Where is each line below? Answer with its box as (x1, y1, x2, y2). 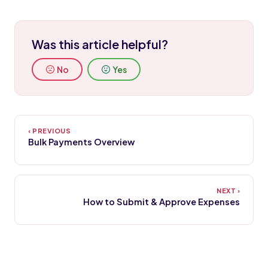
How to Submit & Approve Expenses (83, 196, 240, 207)
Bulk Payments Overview (28, 136, 135, 147)
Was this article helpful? (32, 36, 168, 51)
